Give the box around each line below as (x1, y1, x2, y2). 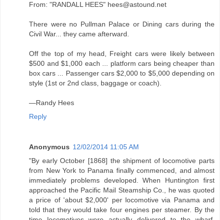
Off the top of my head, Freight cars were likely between (29, 49, 215, 57)
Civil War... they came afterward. (29, 29, 129, 38)
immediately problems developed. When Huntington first (29, 176, 215, 184)
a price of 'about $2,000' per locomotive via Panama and (29, 195, 215, 204)
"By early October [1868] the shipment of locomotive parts (29, 156, 215, 165)
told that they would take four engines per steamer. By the (29, 205, 215, 214)
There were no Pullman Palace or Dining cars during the (29, 20, 215, 28)
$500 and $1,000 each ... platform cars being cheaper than (29, 59, 215, 67)
